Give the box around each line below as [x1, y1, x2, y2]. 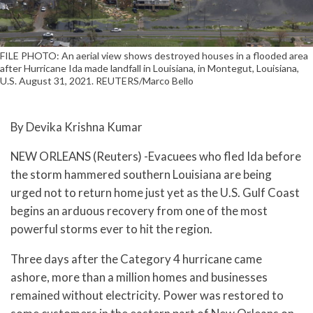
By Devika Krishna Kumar [10, 119, 143, 134]
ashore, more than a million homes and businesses [10, 270, 268, 285]
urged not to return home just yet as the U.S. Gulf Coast [10, 185, 300, 201]
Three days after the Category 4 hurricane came [10, 252, 262, 267]
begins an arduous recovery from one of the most [10, 203, 268, 219]
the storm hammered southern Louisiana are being [10, 167, 272, 182]
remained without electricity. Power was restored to [10, 288, 284, 303]
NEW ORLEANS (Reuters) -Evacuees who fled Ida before [10, 149, 301, 164]
